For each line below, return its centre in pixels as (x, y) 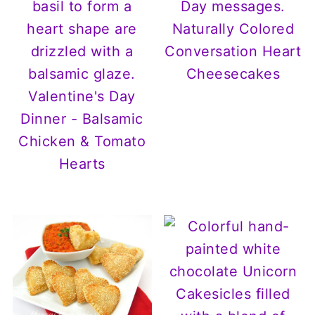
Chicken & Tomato (82, 141)
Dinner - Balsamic (82, 118)
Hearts (82, 163)
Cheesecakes (233, 73)
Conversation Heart (233, 51)
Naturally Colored (233, 28)
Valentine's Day (82, 96)
